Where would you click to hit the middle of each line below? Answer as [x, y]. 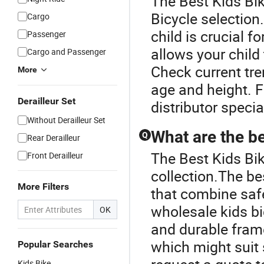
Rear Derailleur [54, 138]
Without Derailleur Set [66, 120]
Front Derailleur [55, 155]
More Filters [43, 187]
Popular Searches [55, 244]
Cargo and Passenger [67, 52]
